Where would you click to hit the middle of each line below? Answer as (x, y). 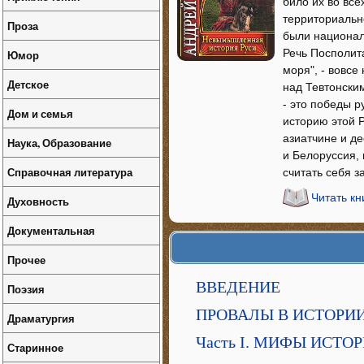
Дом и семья (40, 113)
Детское (28, 84)
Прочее (26, 260)
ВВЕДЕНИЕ (238, 287)
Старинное (35, 347)
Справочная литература (70, 172)
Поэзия (26, 289)
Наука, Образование (59, 143)
